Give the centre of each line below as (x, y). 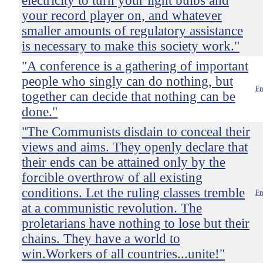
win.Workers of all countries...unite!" (123, 254)
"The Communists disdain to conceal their (136, 132)
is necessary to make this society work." (131, 46)
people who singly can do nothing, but (127, 81)
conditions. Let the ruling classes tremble (133, 193)
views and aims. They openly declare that (135, 147)
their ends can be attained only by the (124, 162)
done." (40, 112)
